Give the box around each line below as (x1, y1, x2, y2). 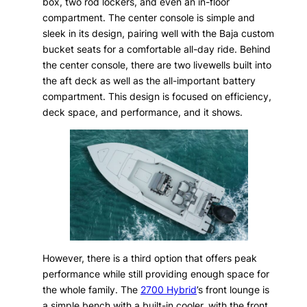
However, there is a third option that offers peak (42, 251, 258, 264)
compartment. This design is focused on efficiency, (42, 90, 272, 103)
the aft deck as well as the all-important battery (42, 75, 256, 87)
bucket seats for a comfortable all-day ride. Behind (42, 43, 271, 56)
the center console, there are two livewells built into (42, 59, 272, 71)
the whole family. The (42, 283, 141, 295)
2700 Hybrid (140, 283, 197, 295)
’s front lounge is (197, 283, 270, 295)
